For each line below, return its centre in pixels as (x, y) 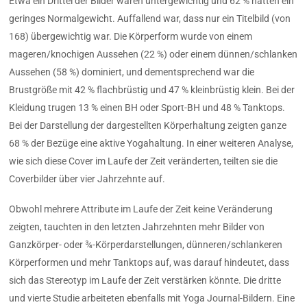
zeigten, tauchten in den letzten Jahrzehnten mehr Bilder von (137, 226)
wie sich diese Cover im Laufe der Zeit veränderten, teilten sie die (144, 161)
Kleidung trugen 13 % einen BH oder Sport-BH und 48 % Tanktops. (147, 107)
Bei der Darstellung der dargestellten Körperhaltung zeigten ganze (148, 125)
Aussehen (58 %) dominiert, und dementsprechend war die (132, 72)
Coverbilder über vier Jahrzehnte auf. (87, 179)
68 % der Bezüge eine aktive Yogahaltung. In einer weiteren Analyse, (151, 143)
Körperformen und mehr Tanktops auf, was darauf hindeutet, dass (149, 262)
